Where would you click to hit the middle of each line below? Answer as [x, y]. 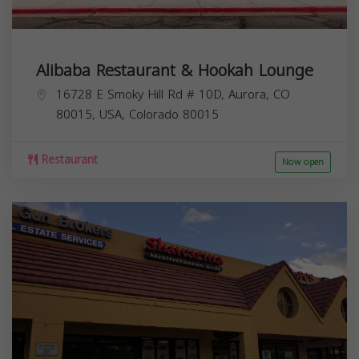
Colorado [154, 114]
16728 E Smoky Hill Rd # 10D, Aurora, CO [173, 94]
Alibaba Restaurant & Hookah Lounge [175, 70]
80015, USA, [93, 114]
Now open [303, 162]
